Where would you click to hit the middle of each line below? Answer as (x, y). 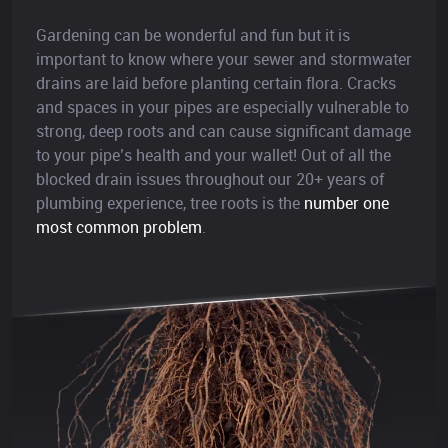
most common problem (119, 227)
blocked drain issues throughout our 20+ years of (210, 179)
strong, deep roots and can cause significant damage (223, 131)
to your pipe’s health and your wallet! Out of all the (213, 155)
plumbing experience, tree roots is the (170, 203)
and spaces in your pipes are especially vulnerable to (222, 107)
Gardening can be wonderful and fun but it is (193, 35)
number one (346, 203)
